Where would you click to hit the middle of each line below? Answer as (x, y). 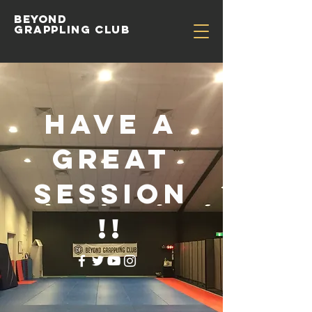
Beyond (41, 19)
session (111, 194)
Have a (111, 124)
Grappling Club (72, 29)
